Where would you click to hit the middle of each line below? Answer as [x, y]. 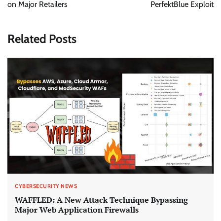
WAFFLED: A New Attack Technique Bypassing [101, 200]
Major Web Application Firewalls [77, 210]
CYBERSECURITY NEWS [46, 186]
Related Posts [42, 39]
